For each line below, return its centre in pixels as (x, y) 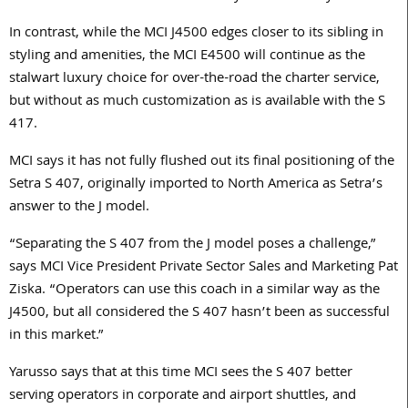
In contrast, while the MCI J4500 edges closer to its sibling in (196, 34)
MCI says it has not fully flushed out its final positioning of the (202, 163)
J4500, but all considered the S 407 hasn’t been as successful (199, 314)
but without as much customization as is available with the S (197, 102)
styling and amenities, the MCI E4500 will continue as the (187, 57)
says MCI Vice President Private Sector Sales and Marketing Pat (204, 268)
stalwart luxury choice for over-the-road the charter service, (194, 80)
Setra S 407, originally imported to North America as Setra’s (196, 185)
